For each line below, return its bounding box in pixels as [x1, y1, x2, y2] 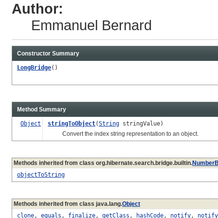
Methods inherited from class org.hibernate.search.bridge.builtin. [14, 159, 192, 166]
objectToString [17, 171, 65, 178]
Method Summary [17, 106, 66, 113]
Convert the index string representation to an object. [48, 130, 199, 137]
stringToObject [48, 120, 95, 127]
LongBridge [17, 64, 51, 71]
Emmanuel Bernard [31, 17, 152, 33]
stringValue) [119, 120, 163, 127]
